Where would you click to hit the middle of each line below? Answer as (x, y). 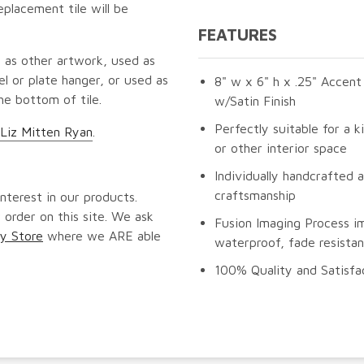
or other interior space (281, 147)
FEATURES (238, 34)
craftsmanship (255, 195)
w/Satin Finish (255, 100)
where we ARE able (102, 235)
